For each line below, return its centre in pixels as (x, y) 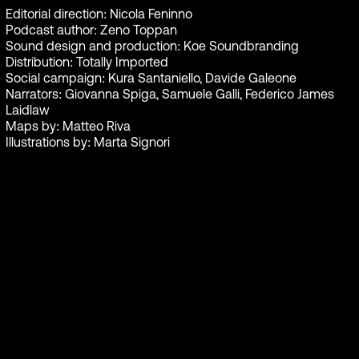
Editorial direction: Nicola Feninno (99, 14)
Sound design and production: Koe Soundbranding (152, 46)
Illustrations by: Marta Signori (87, 142)
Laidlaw (27, 110)
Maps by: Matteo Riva (68, 126)
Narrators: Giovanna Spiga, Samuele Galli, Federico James (169, 94)
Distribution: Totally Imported (87, 62)
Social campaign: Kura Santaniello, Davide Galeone (151, 78)
